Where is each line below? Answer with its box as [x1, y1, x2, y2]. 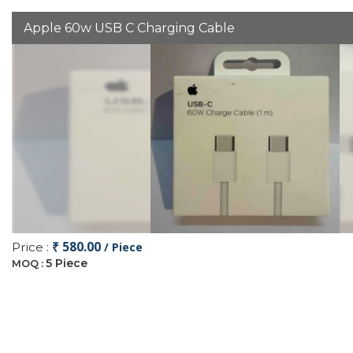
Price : [12, 240, 52, 255]
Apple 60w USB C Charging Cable [24, 20, 235, 35]
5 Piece [46, 256, 87, 270]
